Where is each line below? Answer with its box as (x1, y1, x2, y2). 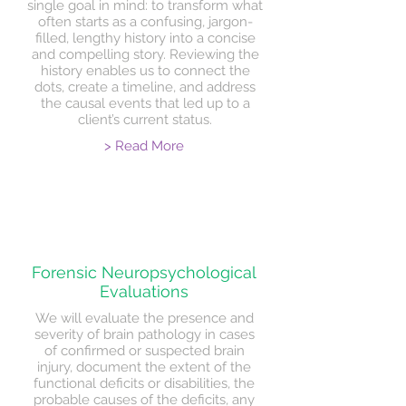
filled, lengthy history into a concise (34, 30, 256, 46)
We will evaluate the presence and (34, 310, 254, 326)
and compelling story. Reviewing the (31, 46, 259, 63)
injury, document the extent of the (37, 359, 251, 375)
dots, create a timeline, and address (34, 79, 256, 95)
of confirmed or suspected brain (43, 343, 245, 359)
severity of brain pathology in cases (34, 326, 255, 343)
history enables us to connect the (40, 63, 250, 79)
